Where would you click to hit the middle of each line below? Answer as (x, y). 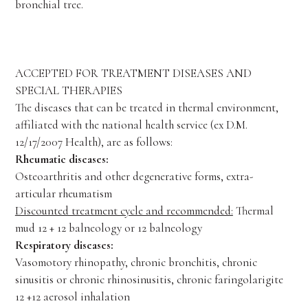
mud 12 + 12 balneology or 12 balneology (108, 228)
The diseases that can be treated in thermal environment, (146, 108)
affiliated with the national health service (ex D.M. (131, 125)
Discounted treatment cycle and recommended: (124, 211)
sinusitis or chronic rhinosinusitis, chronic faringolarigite (149, 279)
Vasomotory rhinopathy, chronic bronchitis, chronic (136, 262)
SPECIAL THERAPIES (68, 90)
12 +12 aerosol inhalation (72, 297)
